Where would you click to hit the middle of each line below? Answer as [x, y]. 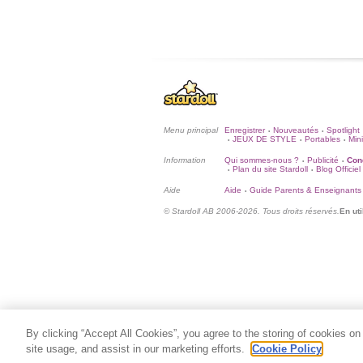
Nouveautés [296, 130]
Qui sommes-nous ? [262, 160]
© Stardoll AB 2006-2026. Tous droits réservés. [252, 211]
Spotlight [343, 130]
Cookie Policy [287, 349]
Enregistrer [245, 130]
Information [185, 160]
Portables [322, 139]
